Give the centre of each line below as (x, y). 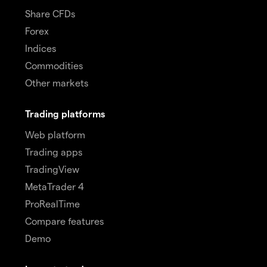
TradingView (52, 169)
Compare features (64, 221)
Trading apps (54, 152)
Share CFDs (50, 14)
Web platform (55, 135)
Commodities (54, 66)
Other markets (57, 83)
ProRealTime (52, 204)
